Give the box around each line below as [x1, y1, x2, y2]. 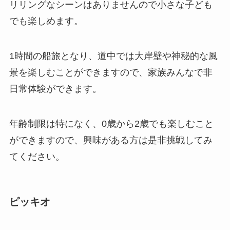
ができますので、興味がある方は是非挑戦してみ [9, 135, 213, 145]
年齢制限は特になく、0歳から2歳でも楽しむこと [9, 118, 214, 129]
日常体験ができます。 [9, 84, 102, 94]
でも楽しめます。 [9, 16, 83, 27]
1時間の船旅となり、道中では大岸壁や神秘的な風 [9, 51, 218, 62]
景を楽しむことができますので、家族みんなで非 [9, 67, 213, 78]
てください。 [9, 151, 65, 162]
